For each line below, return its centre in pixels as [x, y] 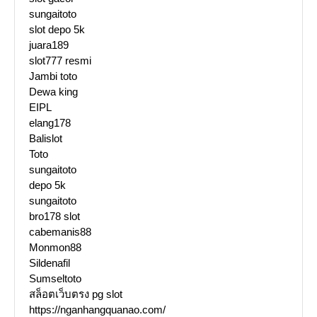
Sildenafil [50, 263]
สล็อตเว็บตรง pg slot [76, 294]
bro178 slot [54, 217]
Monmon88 [55, 248]
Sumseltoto [55, 279]
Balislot [46, 139]
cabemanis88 [60, 232]
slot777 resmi [60, 61]
